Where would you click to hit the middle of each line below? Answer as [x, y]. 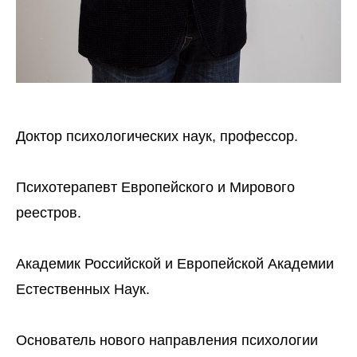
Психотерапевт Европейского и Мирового [155, 187]
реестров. [49, 213]
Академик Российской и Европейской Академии [175, 264]
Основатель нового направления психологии [167, 340]
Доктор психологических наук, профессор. [157, 136]
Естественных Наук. [83, 289]
